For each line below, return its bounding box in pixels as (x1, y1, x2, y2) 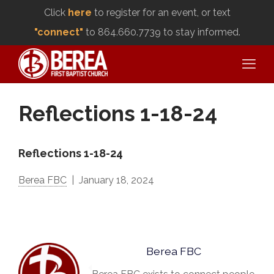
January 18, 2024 (79, 174, 154, 186)
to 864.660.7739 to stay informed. (83, 26, 240, 38)
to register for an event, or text (91, 7, 231, 18)
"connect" (34, 26, 83, 38)
